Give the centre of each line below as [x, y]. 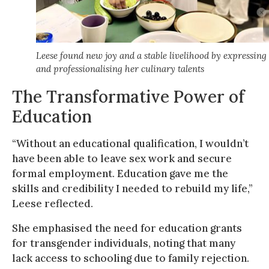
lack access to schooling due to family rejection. [131, 258]
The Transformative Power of [128, 96]
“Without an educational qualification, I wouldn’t [130, 143]
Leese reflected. [53, 203]
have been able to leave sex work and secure [122, 158]
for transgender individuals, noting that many [124, 243]
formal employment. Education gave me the [120, 173]
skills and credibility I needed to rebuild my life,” [132, 188]
